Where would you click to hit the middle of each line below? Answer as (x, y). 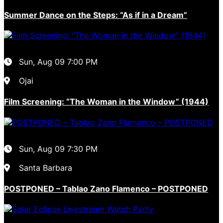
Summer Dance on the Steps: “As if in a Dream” (96, 15)
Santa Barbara (46, 167)
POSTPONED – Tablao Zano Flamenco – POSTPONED (106, 188)
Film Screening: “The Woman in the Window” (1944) (106, 102)
